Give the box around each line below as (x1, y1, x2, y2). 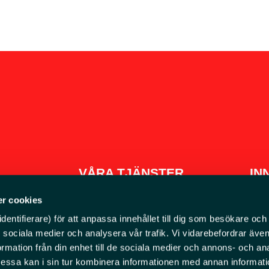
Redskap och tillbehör (99, 241, 193, 252)
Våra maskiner (99, 218, 162, 228)
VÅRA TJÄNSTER (79, 166, 184, 180)
